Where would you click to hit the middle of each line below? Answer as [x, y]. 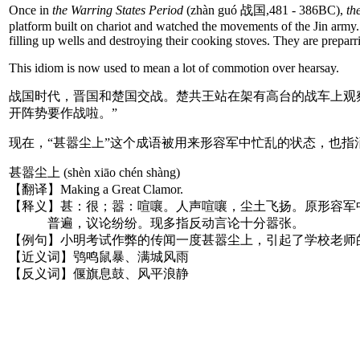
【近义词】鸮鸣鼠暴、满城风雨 [99, 256]
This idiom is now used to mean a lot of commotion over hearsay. [174, 67]
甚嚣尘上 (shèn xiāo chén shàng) [94, 172]
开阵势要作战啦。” [63, 112]
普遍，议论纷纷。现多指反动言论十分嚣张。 [157, 223]
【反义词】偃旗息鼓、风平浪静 [99, 273]
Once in [31, 10]
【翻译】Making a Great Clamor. [96, 189]
